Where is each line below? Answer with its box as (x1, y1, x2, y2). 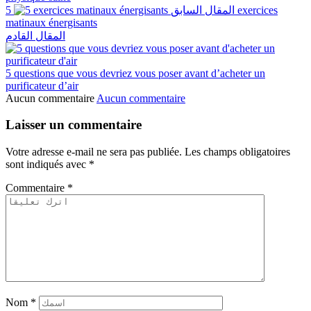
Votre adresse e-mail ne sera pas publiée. (6, 145, 182, 158)
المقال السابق (171, 3, 235, 16)
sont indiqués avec (6, 158, 89, 170)
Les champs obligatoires (185, 145, 290, 158)
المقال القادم (6, 29, 65, 42)
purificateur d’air (6, 79, 78, 92)
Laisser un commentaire (6, 117, 142, 133)
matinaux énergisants (6, 16, 97, 28)
